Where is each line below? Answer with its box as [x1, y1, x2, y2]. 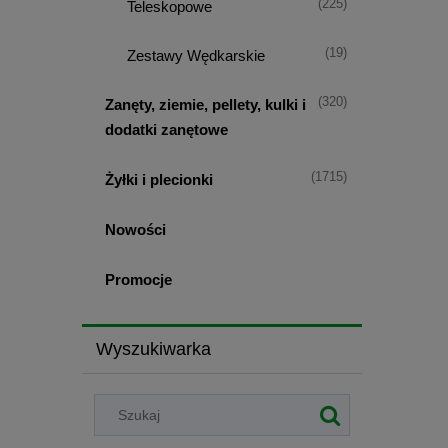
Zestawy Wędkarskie [127, 47, 265, 65]
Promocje [104, 271, 172, 289]
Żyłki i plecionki [104, 171, 213, 189]
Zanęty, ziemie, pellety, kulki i [104, 96, 306, 114]
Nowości [104, 221, 166, 239]
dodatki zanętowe [104, 121, 228, 139]
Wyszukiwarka [95, 339, 211, 360]
